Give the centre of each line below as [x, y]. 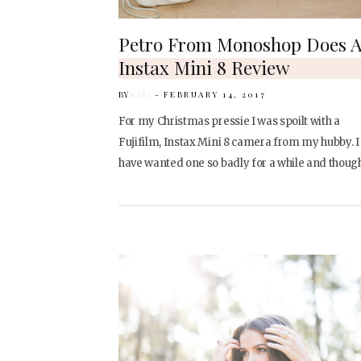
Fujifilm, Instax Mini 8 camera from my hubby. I [239, 142]
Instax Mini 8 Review [204, 67]
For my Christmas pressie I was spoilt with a [229, 121]
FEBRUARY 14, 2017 [215, 94]
